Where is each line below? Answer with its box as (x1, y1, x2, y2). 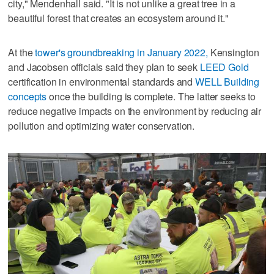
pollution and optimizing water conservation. (8, 119, 195, 133)
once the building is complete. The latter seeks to (46, 89, 256, 104)
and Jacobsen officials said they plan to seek (8, 60, 200, 75)
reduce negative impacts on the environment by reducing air (8, 104, 262, 119)
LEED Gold (199, 60, 249, 75)
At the (8, 45, 35, 60)
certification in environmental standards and (8, 75, 196, 89)
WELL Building (195, 75, 260, 89)
